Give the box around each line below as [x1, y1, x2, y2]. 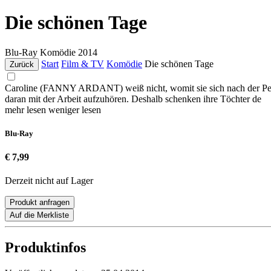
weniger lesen [48, 104, 101, 115]
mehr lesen [5, 104, 48, 115]
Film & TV [61, 58, 104, 69]
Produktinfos [5, 240, 86, 256]
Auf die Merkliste [10, 211, 69, 220]
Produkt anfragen [10, 198, 70, 207]
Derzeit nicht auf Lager [5, 175, 93, 186]
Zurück [10, 59, 34, 69]
